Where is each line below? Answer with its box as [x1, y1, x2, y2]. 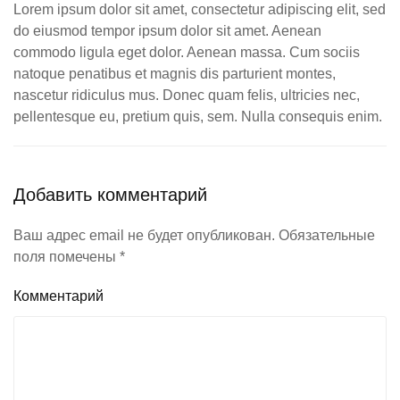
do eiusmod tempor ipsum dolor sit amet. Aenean [13, 23, 321, 38]
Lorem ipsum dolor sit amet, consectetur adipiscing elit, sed [13, 2, 386, 17]
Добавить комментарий [13, 185, 207, 204]
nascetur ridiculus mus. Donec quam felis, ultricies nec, [13, 87, 360, 103]
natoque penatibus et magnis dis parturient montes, [13, 66, 336, 81]
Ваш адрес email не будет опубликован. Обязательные [13, 228, 375, 243]
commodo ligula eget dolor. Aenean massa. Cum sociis [13, 45, 360, 60]
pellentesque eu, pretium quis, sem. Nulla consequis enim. [13, 109, 382, 124]
